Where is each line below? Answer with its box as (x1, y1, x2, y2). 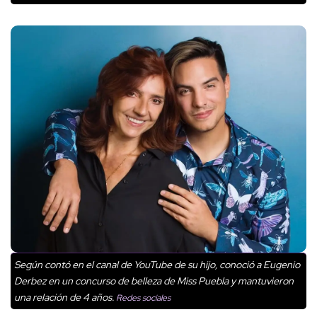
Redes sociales (114, 292, 171, 304)
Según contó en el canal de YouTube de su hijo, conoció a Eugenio (14, 258, 300, 271)
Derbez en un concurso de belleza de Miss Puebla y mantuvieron (14, 274, 294, 287)
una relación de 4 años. (14, 290, 114, 304)
